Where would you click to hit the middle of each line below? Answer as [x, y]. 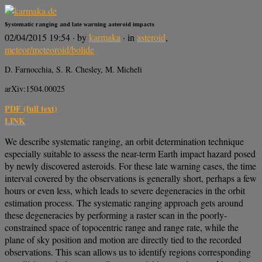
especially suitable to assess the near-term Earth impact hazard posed [130, 154]
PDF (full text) [31, 109]
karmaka [105, 37]
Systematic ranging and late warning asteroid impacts [80, 24]
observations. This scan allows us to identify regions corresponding [128, 252]
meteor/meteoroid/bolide [49, 50]
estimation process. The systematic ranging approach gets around [124, 203]
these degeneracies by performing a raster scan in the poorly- [116, 215]
